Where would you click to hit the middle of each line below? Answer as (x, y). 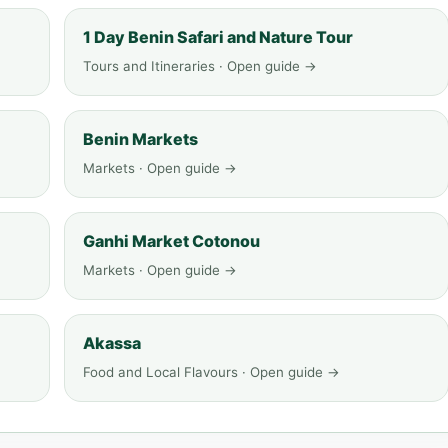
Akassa (112, 343)
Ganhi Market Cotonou (171, 241)
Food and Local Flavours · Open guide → (211, 372)
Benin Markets (140, 139)
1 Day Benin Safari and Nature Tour (218, 37)
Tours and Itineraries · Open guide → (200, 66)
